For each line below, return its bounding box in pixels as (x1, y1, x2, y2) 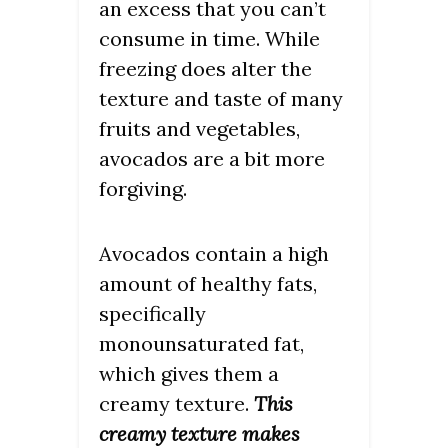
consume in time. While (99, 25, 320, 51)
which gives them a (99, 360, 279, 386)
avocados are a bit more (99, 145, 325, 171)
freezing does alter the (99, 55, 312, 81)
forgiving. (99, 175, 187, 201)
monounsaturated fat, (99, 330, 304, 356)
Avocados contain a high (99, 240, 329, 266)
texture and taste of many (99, 85, 343, 111)
